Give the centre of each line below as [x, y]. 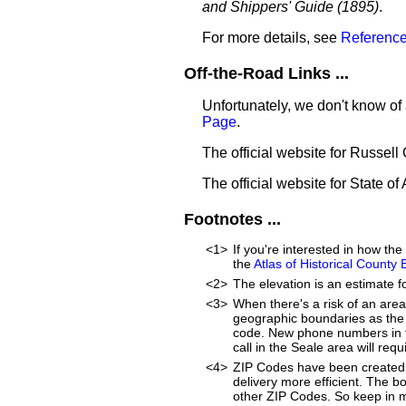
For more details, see [271, 38]
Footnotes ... [232, 219]
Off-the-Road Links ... [266, 73]
